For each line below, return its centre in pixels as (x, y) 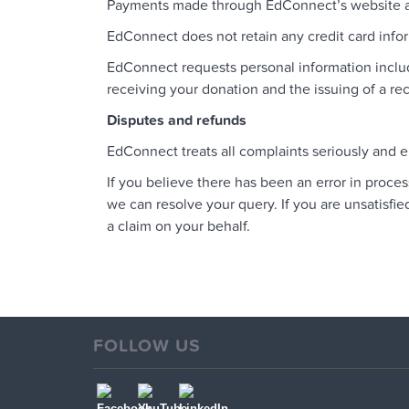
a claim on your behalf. (178, 227)
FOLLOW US (147, 346)
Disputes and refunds (177, 121)
